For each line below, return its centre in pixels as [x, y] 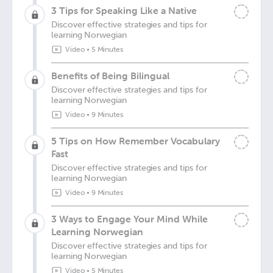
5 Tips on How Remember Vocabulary [136, 141]
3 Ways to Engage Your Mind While [129, 219]
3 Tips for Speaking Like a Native [124, 10]
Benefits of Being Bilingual [110, 76]
